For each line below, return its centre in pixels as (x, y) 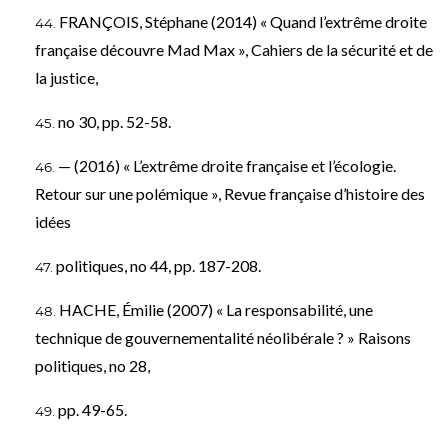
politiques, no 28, (92, 365)
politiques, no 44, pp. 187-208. (158, 265)
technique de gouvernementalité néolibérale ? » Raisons (223, 337)
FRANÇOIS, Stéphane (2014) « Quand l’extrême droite (243, 21)
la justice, (66, 77)
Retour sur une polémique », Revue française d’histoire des (230, 193)
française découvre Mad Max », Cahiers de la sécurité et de (234, 49)
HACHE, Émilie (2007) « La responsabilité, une (216, 309)
